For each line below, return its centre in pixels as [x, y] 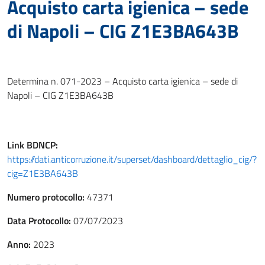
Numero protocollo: [46, 197]
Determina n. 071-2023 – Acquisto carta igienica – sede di [122, 81]
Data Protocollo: [39, 221]
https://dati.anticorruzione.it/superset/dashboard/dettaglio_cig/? [132, 159]
